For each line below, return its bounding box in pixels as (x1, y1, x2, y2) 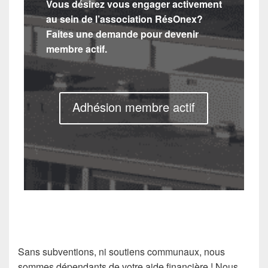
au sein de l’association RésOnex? (45, 12, 203, 26)
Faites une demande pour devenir (45, 27, 199, 41)
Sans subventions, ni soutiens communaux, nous (18, 245, 225, 258)
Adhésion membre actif (72, 98, 196, 115)
